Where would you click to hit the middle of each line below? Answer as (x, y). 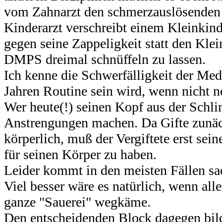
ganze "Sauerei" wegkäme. (77, 202)
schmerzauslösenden (164, 12)
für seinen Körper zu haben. (80, 154)
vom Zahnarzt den (56, 12)
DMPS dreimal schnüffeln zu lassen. (105, 59)
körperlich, (36, 139)
